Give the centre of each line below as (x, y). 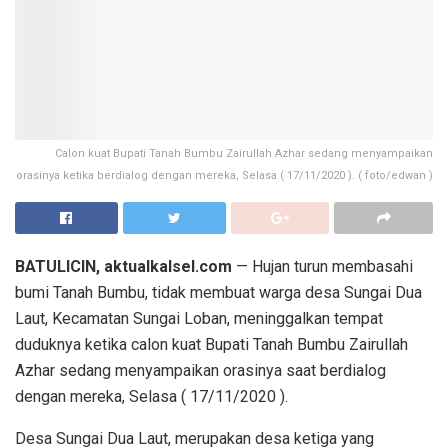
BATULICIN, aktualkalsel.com (123, 267)
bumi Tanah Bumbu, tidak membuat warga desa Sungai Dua (218, 293)
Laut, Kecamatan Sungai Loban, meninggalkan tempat (199, 319)
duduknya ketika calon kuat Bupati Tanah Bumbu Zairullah (211, 345)
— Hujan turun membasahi (322, 267)
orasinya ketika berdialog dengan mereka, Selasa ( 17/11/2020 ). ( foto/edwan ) (224, 176)
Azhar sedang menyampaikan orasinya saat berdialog (200, 371)
